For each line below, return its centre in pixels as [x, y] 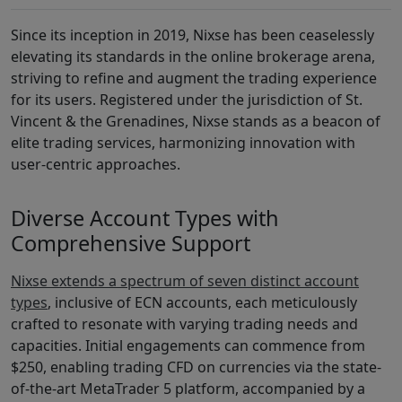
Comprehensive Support [131, 243]
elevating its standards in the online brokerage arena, [193, 57]
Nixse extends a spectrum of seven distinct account [185, 280]
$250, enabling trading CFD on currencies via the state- [196, 367]
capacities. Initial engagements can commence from [188, 345]
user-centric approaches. [96, 164]
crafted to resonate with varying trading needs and [184, 323]
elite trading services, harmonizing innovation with [183, 143]
